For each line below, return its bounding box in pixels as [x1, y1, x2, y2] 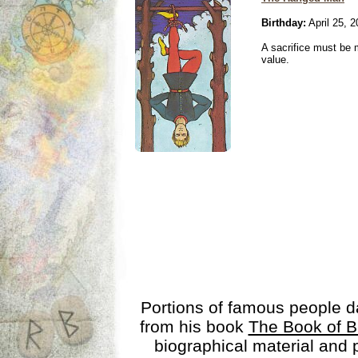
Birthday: [261, 17, 306, 29]
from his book [139, 317, 249, 336]
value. [261, 54, 289, 66]
